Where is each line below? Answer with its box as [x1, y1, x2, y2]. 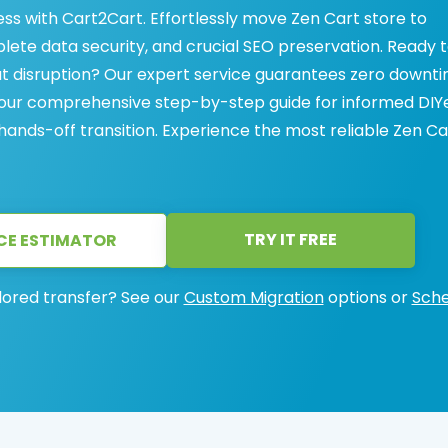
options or [323, 286, 412, 309]
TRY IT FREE [244, 228, 337, 251]
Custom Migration [183, 286, 324, 309]
